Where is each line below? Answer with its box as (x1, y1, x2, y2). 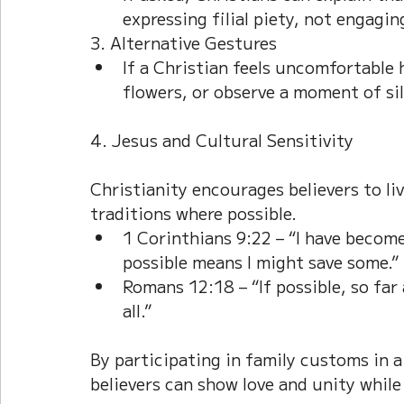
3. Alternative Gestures (90, 30, 277, 54)
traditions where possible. (90, 200, 297, 225)
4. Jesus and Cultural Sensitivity (90, 127, 353, 151)
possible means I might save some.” (123, 249, 399, 273)
